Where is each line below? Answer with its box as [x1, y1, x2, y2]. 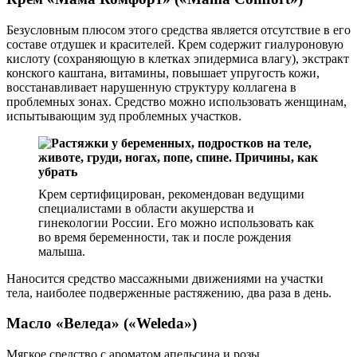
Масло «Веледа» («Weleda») [6, 315, 197, 332]
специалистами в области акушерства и [38, 201, 254, 215]
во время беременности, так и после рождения [38, 229, 291, 244]
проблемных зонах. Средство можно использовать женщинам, [6, 94, 347, 108]
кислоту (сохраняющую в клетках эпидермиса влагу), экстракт [6, 51, 349, 65]
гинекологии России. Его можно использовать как [38, 215, 314, 229]
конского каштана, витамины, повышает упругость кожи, [6, 65, 320, 80]
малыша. [38, 244, 85, 258]
